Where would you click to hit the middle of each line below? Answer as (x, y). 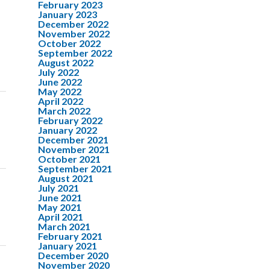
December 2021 (73, 140)
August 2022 (66, 62)
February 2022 (70, 120)
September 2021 (75, 168)
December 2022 (73, 24)
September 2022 (75, 53)
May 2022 (60, 91)
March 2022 (64, 111)
